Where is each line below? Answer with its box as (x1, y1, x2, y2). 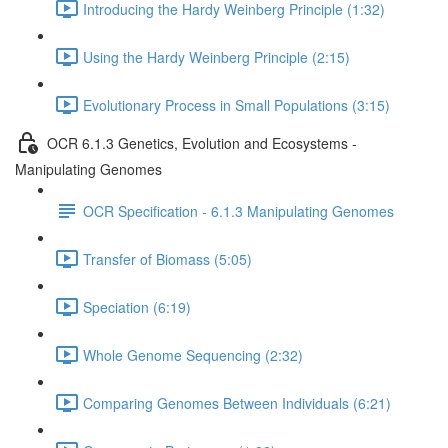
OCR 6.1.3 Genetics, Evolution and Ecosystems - (47, 132, 357, 153)
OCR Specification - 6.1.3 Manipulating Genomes (83, 200, 394, 221)
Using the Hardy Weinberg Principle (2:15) (83, 46, 350, 67)
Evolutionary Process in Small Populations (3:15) (83, 94, 390, 115)
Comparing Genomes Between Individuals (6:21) (83, 392, 391, 413)
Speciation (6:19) (83, 296, 191, 317)
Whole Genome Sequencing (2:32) (83, 344, 303, 365)
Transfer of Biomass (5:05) (83, 248, 252, 269)
